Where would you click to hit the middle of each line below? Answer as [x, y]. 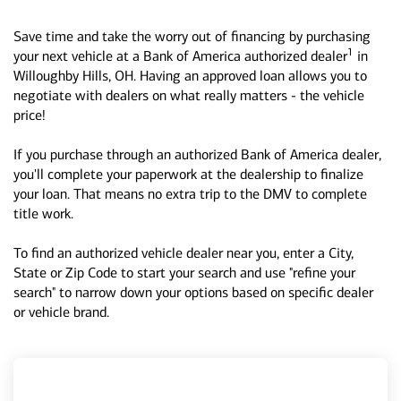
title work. [43, 213]
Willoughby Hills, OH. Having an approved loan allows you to [190, 76]
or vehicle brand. [61, 312]
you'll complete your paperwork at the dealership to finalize [188, 174]
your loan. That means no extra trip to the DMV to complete [190, 194]
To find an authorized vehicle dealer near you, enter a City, [183, 253]
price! [30, 115]
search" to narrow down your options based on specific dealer [193, 292]
